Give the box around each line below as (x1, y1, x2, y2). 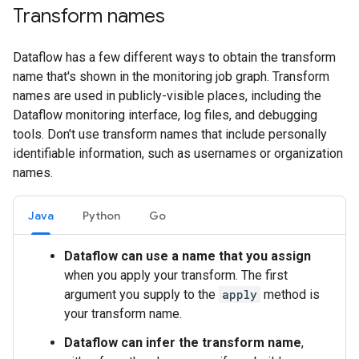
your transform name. (64, 305, 182, 321)
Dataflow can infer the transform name (64, 334, 301, 350)
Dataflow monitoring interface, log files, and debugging (13, 107, 317, 123)
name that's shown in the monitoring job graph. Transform (13, 68, 329, 84)
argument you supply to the (64, 286, 219, 302)
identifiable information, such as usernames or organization (13, 145, 343, 161)
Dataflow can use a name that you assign (64, 248, 311, 264)
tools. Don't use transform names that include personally (13, 126, 327, 142)
